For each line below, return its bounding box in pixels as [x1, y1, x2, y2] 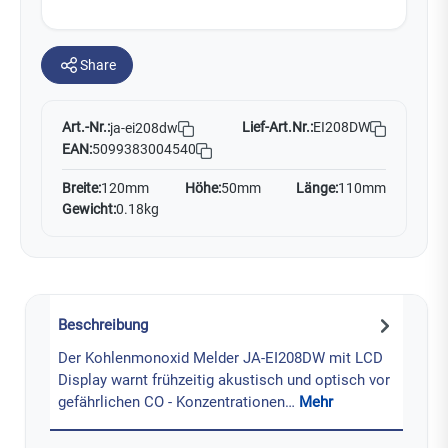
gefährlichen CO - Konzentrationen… [57, 393, 299, 411]
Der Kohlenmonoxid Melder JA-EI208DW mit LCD [57, 349, 383, 367]
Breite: [62, 180, 101, 197]
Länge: [296, 180, 338, 197]
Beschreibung [57, 316, 148, 334]
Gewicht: [62, 201, 116, 218]
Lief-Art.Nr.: [242, 119, 313, 136]
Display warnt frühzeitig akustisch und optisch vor [57, 371, 390, 389]
